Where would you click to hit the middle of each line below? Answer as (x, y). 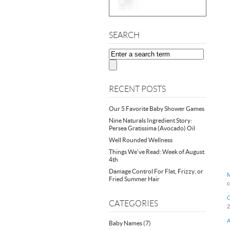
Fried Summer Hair (134, 179)
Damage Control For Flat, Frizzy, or (156, 171)
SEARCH (124, 35)
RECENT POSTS (137, 89)
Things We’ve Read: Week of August (157, 152)
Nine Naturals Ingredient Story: (150, 120)
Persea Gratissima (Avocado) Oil (152, 128)
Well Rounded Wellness (141, 140)
